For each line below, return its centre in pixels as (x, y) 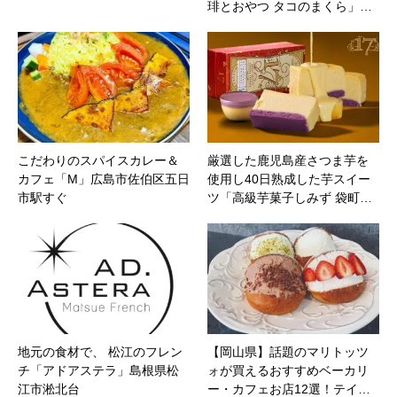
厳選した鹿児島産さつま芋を (288, 161)
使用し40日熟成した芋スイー (289, 179)
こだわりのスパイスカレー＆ (98, 161)
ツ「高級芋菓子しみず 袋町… (290, 198)
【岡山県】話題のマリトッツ (288, 351)
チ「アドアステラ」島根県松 (98, 370)
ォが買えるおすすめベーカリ (288, 370)
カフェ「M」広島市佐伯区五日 (104, 179)
